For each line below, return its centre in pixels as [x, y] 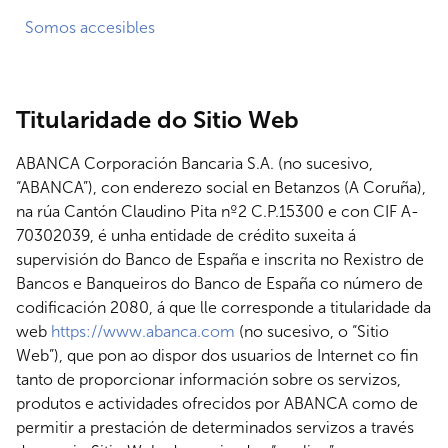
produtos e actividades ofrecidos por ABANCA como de [217, 403]
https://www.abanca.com [143, 331]
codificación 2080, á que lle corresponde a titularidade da [223, 307]
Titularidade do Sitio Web [157, 119]
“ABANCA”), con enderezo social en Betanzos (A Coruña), [221, 187]
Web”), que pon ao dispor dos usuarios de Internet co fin [217, 355]
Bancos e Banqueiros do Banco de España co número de [219, 283]
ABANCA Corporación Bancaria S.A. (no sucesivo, [194, 163]
